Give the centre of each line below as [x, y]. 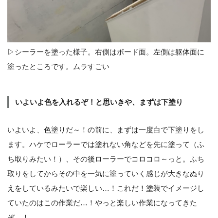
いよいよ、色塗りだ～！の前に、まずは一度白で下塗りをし [106, 130]
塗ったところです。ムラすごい [58, 67]
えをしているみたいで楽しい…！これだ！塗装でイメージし [106, 188]
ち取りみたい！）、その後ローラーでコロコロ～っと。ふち [106, 159]
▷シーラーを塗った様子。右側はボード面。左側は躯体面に [106, 52]
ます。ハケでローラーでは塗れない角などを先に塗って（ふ [106, 145]
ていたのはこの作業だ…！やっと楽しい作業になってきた [102, 203]
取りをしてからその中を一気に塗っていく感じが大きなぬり [106, 174]
